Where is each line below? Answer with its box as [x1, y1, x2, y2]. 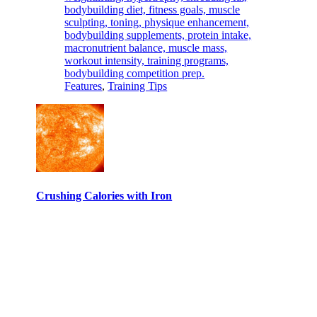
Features [64, 79, 103, 92]
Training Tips [108, 79, 168, 92]
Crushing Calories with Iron [36, 190, 173, 202]
